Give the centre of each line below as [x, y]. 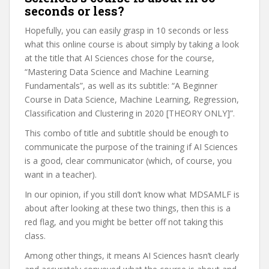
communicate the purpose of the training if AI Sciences [131, 147]
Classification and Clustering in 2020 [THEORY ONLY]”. [130, 113]
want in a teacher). [61, 174]
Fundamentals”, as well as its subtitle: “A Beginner [121, 86]
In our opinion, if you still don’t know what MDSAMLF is [132, 194]
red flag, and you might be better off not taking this [124, 222]
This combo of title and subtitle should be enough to [127, 133]
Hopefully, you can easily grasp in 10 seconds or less [127, 30]
